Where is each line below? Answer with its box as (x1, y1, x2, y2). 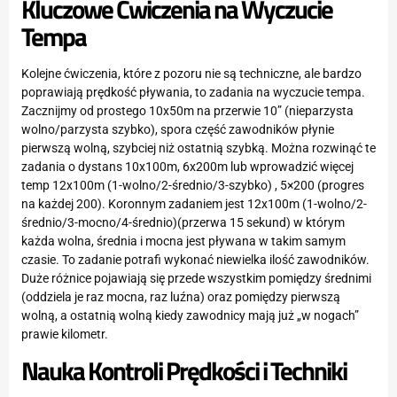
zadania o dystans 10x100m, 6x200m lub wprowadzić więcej (21, 160, 354, 175)
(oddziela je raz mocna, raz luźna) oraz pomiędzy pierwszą (21, 290, 340, 305)
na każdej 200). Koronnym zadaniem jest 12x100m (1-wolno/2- (21, 197, 367, 212)
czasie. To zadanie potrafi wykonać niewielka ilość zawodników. (21, 253, 370, 268)
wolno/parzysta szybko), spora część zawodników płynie (21, 122, 334, 137)
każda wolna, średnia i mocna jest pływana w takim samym (21, 234, 346, 249)
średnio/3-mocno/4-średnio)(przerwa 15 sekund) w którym (21, 215, 345, 230)
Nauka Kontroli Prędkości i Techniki (21, 350, 346, 390)
